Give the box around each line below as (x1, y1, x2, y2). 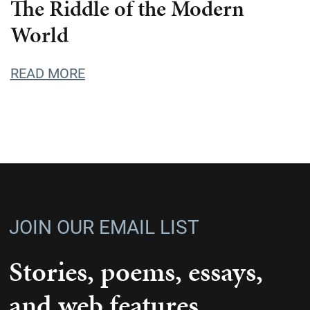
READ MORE (10, 64, 85, 82)
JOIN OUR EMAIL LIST (8, 213, 199, 239)
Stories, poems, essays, (8, 253, 263, 291)
